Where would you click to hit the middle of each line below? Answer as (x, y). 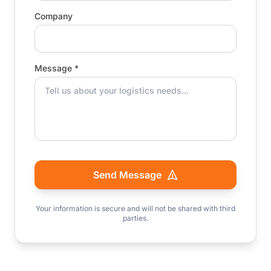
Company (54, 16)
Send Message (127, 175)
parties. (135, 218)
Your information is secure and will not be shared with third (135, 209)
